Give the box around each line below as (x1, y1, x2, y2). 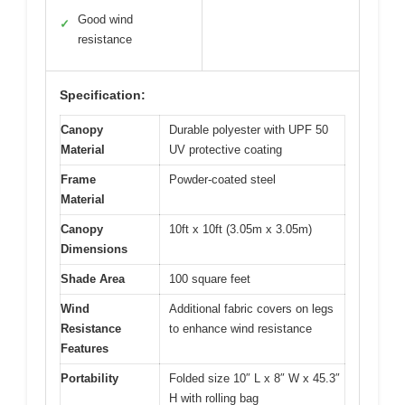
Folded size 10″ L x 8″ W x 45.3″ (169, 371, 340, 385)
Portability (61, 371, 118, 385)
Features (61, 341, 108, 355)
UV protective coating (169, 142, 282, 156)
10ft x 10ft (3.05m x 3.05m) (169, 221, 312, 236)
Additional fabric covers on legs (169, 301, 334, 316)
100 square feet (169, 271, 250, 286)
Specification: (60, 87, 146, 102)
